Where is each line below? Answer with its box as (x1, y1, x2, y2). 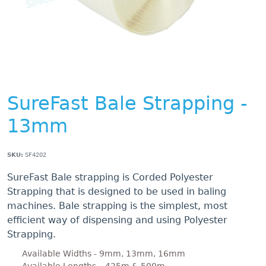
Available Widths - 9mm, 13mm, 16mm (22, 249, 185, 258)
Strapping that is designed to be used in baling (7, 186, 226, 197)
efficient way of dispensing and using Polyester (7, 214, 227, 226)
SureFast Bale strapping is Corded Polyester (7, 172, 213, 183)
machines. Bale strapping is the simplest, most (7, 200, 227, 211)
